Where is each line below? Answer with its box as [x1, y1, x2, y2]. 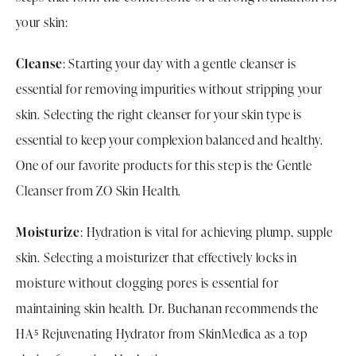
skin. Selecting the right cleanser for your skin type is [16, 105, 302, 123]
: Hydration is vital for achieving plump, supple [80, 222, 333, 241]
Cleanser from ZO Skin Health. [16, 181, 182, 199]
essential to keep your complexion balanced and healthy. [16, 130, 323, 149]
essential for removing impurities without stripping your [16, 79, 323, 98]
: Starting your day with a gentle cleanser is [62, 54, 296, 72]
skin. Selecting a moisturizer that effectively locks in [16, 248, 297, 266]
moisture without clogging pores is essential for [16, 273, 279, 292]
